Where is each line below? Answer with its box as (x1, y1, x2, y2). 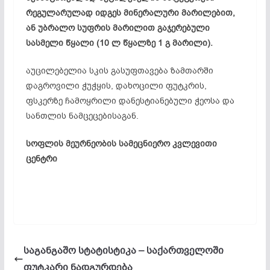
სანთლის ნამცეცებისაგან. (25, 110, 139, 122)
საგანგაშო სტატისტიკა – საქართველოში (23, 243, 224, 257)
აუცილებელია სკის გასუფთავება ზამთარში (25, 64, 213, 77)
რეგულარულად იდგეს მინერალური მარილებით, (25, 7, 235, 19)
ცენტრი (25, 152, 57, 165)
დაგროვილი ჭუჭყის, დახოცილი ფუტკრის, (25, 80, 207, 92)
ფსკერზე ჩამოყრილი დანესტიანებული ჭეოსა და (25, 95, 234, 107)
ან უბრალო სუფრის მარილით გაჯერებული (25, 22, 210, 34)
